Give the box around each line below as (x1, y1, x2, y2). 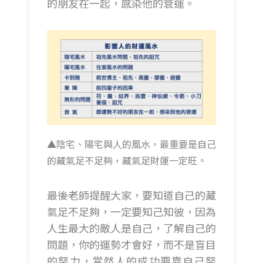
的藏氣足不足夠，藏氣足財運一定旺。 (47, 153, 207, 167)
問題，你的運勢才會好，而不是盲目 (47, 237, 216, 252)
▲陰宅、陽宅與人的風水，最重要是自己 (47, 136, 216, 151)
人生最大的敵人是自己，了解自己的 (47, 220, 216, 236)
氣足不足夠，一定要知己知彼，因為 (47, 204, 216, 220)
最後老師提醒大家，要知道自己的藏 (47, 187, 216, 203)
